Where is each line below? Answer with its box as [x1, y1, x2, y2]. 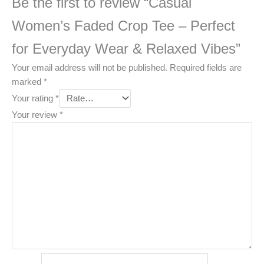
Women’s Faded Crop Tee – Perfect [12, 18, 235, 34]
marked [12, 77, 44, 87]
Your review [12, 110, 60, 120]
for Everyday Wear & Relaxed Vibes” [12, 41, 240, 57]
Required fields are [170, 62, 242, 72]
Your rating [12, 94, 55, 104]
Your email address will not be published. [12, 62, 167, 72]
